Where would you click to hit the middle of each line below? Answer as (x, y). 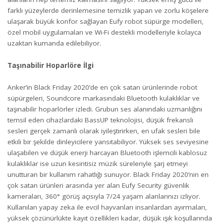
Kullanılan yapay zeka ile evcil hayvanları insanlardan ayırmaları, (107, 207)
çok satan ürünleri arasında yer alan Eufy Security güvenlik (98, 185)
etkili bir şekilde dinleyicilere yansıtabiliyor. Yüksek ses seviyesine (108, 142)
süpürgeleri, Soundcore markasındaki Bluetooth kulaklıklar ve (104, 98)
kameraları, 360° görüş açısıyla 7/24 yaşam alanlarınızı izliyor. (104, 196)
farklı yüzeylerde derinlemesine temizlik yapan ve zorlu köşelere (108, 10)
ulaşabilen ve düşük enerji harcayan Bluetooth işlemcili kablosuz (107, 153)
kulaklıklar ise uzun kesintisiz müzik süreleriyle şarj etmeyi (98, 164)
